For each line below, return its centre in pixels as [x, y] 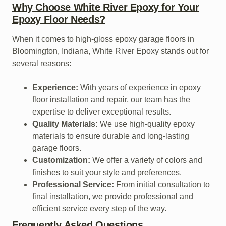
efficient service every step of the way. [99, 208]
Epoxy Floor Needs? [59, 19]
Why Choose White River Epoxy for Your [106, 7]
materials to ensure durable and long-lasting [111, 136]
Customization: [61, 160]
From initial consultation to [162, 184]
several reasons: [42, 63]
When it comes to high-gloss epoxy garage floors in [103, 39]
